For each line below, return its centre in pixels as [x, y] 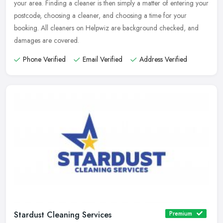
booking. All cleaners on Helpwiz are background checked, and [106, 28]
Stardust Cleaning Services [63, 215]
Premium [181, 213]
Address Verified [163, 59]
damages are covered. [47, 41]
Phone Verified [44, 59]
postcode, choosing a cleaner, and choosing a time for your [100, 16]
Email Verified [103, 59]
